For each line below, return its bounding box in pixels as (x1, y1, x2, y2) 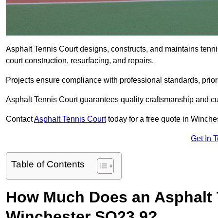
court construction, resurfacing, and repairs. (6, 56, 154, 65)
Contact (6, 115, 34, 124)
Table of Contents (11, 159, 85, 170)
